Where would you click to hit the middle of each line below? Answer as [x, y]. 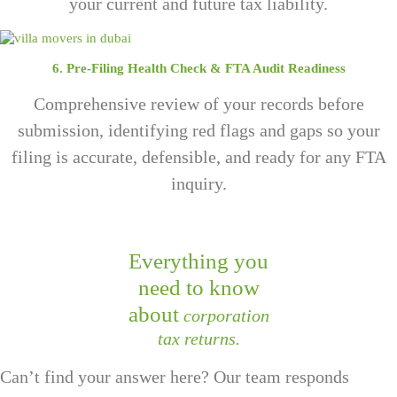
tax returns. [198, 339]
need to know [198, 288]
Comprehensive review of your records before [198, 103]
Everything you [198, 261]
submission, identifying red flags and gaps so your [198, 130]
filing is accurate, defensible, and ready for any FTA [198, 156]
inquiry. [198, 183]
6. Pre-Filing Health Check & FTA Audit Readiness [198, 68]
